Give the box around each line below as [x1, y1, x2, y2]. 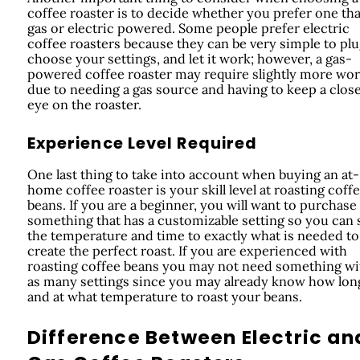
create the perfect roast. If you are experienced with [27, 243, 347, 260]
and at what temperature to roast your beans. [27, 288, 302, 305]
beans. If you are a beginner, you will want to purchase [27, 197, 357, 214]
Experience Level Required [27, 133, 258, 155]
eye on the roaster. [27, 96, 141, 113]
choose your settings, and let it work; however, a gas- [27, 51, 352, 67]
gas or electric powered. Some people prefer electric [27, 20, 350, 37]
